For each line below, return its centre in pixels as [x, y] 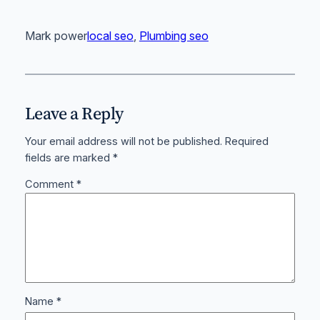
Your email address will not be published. [123, 141]
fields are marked [69, 157]
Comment [50, 185]
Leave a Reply [74, 114]
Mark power [56, 36]
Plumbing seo [174, 36]
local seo [110, 36]
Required [246, 141]
